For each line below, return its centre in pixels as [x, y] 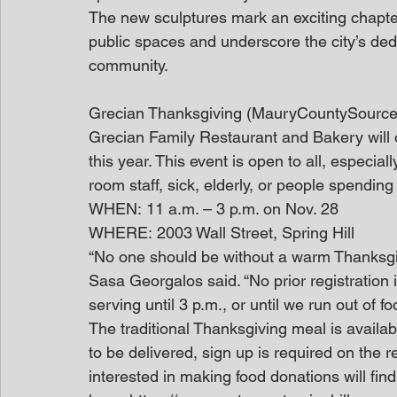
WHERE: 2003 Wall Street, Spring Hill [222, 233]
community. [128, 65]
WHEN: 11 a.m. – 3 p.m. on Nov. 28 [214, 209]
